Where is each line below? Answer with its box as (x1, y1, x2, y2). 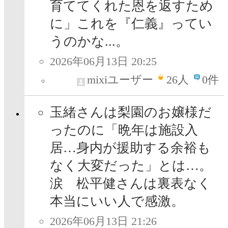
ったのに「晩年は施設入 (50, 123, 198, 138)
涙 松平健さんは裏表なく (50, 176, 211, 191)
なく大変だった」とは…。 (50, 158, 212, 174)
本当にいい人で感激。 (50, 194, 184, 209)
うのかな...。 (50, 34, 129, 49)
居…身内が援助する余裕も (50, 140, 211, 156)
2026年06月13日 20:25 (50, 55, 157, 68)
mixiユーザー (87, 73, 153, 87)
